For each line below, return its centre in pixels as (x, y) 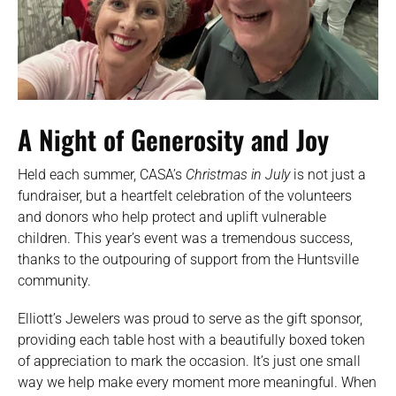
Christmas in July (238, 174)
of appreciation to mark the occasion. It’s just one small (189, 361)
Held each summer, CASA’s (102, 174)
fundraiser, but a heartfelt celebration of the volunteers (185, 195)
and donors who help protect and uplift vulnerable (172, 217)
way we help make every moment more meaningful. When (197, 382)
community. (54, 280)
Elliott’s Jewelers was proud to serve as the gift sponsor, (190, 318)
